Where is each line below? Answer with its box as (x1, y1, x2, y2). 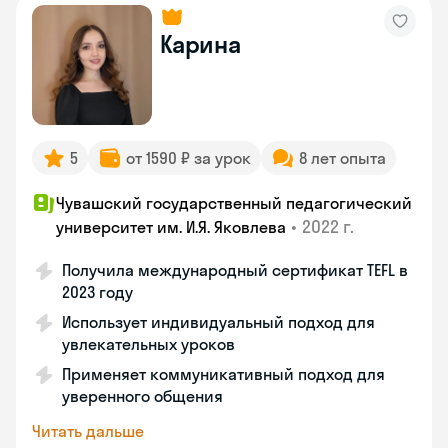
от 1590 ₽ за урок (126, 148, 251, 168)
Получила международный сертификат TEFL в (62, 260, 408, 280)
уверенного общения (62, 386, 223, 406)
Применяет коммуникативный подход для (62, 364, 385, 384)
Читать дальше (32, 421, 144, 441)
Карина (160, 29, 241, 59)
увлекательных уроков (62, 334, 235, 354)
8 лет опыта (299, 148, 386, 168)
